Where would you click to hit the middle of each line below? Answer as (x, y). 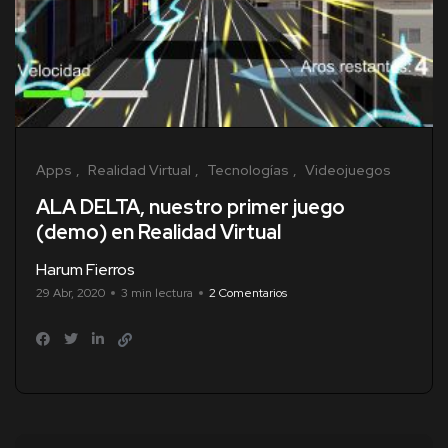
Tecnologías (248, 170)
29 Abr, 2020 (70, 293)
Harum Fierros (85, 270)
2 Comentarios (248, 293)
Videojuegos (348, 170)
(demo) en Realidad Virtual (158, 232)
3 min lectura (157, 293)
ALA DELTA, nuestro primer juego (190, 207)
